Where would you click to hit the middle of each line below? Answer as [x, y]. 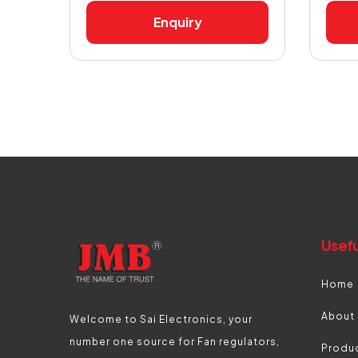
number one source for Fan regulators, [175, 342]
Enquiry [177, 22]
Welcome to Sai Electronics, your [161, 319]
